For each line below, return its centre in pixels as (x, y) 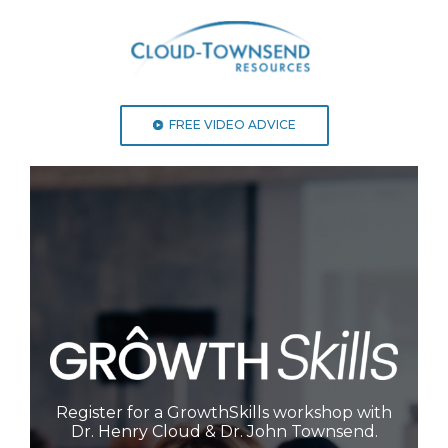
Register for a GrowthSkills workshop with (224, 413)
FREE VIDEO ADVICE (232, 124)
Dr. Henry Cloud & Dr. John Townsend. (224, 432)
